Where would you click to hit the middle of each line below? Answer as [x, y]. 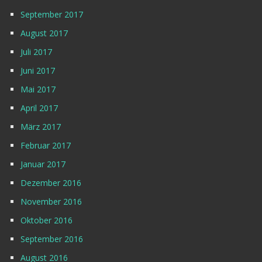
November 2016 [51, 202]
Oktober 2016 [46, 220]
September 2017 [52, 15]
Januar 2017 [43, 164]
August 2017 [44, 33]
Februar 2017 [46, 146]
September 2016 [52, 239]
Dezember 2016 [51, 183]
